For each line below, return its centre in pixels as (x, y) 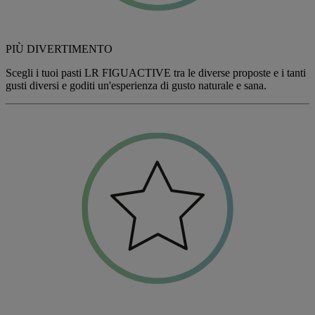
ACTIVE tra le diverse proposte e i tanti (217, 73)
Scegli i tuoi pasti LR (54, 73)
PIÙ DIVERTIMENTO (59, 49)
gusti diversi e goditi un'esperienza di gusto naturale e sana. (136, 85)
